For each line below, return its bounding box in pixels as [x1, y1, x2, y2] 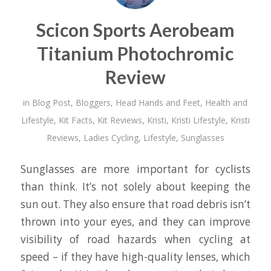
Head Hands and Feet [116, 97, 201, 109]
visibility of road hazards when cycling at [20, 232, 251, 246]
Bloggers [76, 97, 111, 109]
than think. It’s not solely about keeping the [20, 179, 251, 194]
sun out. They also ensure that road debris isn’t [20, 197, 251, 211]
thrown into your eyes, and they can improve [20, 214, 251, 229]
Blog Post [32, 97, 71, 109]
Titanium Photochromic [37, 42, 234, 65]
